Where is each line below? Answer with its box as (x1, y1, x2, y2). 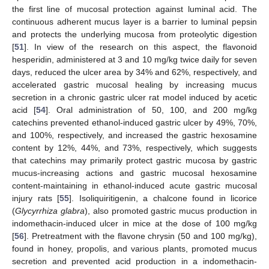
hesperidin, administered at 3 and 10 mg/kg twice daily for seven (12, 55, 257, 65)
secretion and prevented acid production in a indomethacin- (12, 256, 257, 267)
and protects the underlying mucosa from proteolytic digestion (12, 29, 257, 40)
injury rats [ (12, 193, 59, 204)
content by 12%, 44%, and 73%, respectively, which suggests (12, 143, 257, 153)
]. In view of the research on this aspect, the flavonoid (24, 42, 257, 52)
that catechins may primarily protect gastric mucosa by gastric (12, 156, 257, 166)
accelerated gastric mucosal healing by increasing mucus (12, 80, 257, 90)
